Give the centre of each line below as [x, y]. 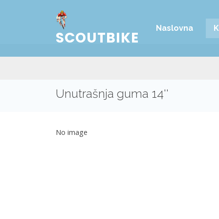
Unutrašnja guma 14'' [112, 94]
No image [72, 132]
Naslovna [175, 28]
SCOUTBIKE [97, 38]
